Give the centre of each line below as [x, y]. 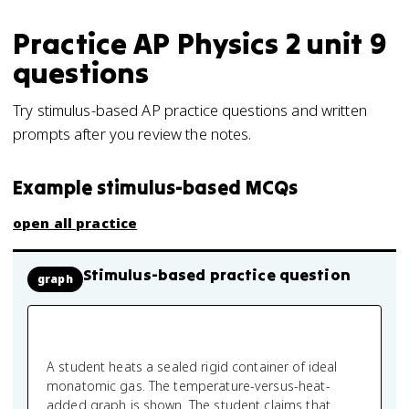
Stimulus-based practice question [216, 275]
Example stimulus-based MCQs [156, 188]
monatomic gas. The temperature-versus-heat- [189, 386]
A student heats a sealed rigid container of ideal [192, 367]
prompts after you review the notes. [132, 134]
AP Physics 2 [217, 43]
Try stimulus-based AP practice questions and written [190, 110]
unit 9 [346, 43]
